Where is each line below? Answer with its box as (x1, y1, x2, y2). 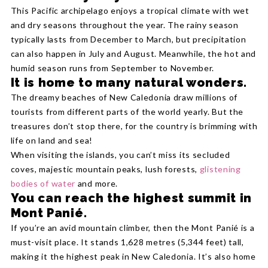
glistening (199, 164, 241, 175)
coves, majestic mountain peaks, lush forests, (10, 164, 200, 175)
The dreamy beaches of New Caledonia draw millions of (10, 92, 237, 103)
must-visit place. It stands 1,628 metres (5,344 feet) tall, (10, 237, 244, 248)
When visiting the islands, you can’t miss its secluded (10, 150, 230, 160)
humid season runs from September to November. (10, 63, 215, 74)
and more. (75, 178, 118, 189)
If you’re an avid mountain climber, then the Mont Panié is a (10, 223, 255, 233)
